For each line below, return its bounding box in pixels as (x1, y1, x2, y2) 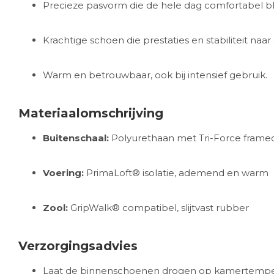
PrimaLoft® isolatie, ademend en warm (84, 167, 268, 179)
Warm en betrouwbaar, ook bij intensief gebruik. (43, 69, 267, 81)
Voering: (43, 167, 84, 179)
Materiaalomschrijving (18, 106, 163, 120)
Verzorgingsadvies (18, 239, 138, 253)
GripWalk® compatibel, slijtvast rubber (68, 202, 249, 213)
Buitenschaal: (43, 132, 109, 144)
